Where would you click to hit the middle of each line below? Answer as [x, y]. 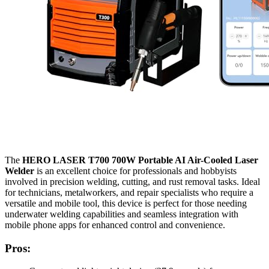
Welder [20, 171]
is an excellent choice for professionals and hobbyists [135, 171]
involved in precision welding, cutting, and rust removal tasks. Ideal [132, 181]
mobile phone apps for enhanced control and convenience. [115, 225]
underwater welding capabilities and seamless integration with [122, 214]
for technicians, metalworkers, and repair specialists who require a [129, 192]
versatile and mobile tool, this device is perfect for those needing [126, 203]
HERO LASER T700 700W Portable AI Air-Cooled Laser [140, 160]
